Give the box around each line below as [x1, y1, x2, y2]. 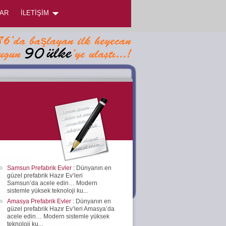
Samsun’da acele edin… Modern [7, 179, 97, 187]
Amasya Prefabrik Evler [7, 197, 73, 205]
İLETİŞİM [21, 9, 49, 17]
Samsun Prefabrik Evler [7, 164, 73, 172]
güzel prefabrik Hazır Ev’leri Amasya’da [7, 205, 115, 212]
